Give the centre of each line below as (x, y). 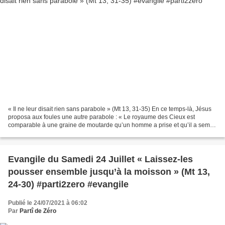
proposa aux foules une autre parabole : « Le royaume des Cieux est (101, 117)
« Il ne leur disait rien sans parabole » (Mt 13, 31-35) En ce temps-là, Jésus (110, 109)
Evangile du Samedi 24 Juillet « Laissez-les (100, 159)
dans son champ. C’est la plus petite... (60, 133)
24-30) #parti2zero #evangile (68, 184)
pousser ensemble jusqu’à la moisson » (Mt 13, (109, 172)
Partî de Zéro (38, 211)
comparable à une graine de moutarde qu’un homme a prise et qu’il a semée (113, 125)
